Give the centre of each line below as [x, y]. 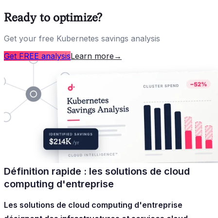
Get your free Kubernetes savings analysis [82, 38]
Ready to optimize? [53, 17]
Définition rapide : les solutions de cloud [97, 171]
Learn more [92, 56]
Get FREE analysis [37, 56]
